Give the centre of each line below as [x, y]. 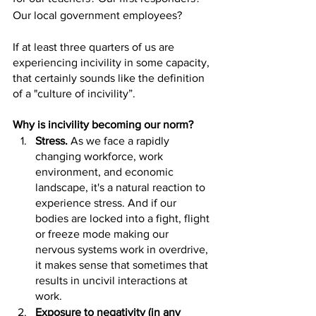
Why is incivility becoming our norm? [103, 124]
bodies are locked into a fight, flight [124, 218]
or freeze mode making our [103, 234]
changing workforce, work [101, 156]
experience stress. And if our [107, 203]
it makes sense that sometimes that [123, 265]
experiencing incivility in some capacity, [113, 62]
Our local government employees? [99, 15]
